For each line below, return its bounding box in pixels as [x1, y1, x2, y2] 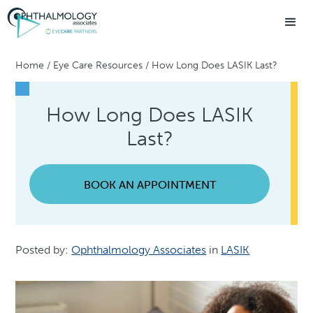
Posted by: [15, 243, 72, 257]
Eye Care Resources [53, 59, 143, 71]
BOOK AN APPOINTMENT [83, 177, 216, 191]
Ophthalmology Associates [71, 243, 207, 257]
